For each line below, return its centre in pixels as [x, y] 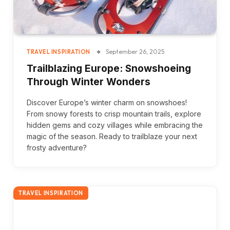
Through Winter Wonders [89, 82]
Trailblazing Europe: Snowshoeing [109, 68]
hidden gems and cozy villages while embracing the [115, 125]
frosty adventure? [57, 147]
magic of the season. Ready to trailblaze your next [112, 136]
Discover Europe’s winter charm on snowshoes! [107, 102]
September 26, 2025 [135, 51]
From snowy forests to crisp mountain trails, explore [114, 113]
